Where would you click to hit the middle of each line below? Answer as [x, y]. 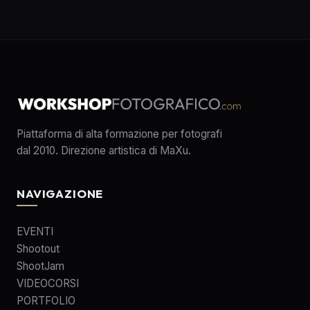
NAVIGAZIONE [60, 193]
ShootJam [40, 266]
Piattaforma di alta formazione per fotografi [119, 134]
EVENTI [35, 231]
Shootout [38, 249]
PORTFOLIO [46, 301]
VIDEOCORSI [48, 283]
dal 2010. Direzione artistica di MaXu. [104, 151]
